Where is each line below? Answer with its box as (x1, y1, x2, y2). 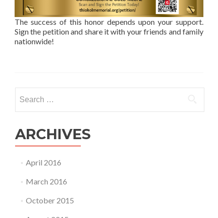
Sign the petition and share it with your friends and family (15, 26, 203, 36)
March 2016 (25, 176, 67, 186)
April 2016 (25, 157, 61, 167)
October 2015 (25, 195, 74, 205)
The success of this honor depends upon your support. (15, 17, 203, 26)
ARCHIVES (15, 125, 91, 143)
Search (15, 88, 37, 97)
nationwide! (15, 36, 54, 46)
